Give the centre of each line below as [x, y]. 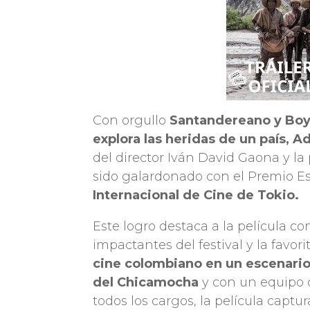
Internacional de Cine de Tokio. [196, 195]
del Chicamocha [146, 282]
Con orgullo [131, 120]
